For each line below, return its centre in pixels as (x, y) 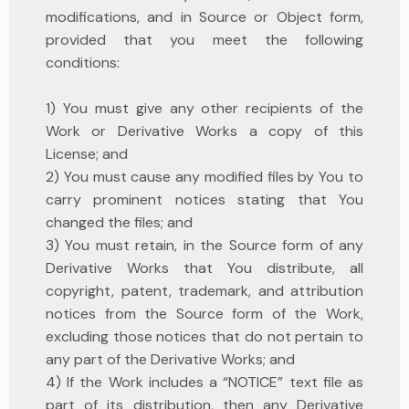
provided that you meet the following (204, 40)
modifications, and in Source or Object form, (204, 17)
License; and (87, 154)
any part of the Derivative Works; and (170, 359)
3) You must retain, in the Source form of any (204, 245)
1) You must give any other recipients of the (204, 108)
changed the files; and (119, 222)
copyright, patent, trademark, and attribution (204, 291)
